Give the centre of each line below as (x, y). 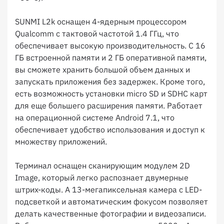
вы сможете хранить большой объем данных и (102, 69)
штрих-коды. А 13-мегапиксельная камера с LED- (108, 189)
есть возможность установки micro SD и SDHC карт (111, 93)
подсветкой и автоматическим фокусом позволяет (111, 201)
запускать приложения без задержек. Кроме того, (110, 81)
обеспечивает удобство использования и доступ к (110, 129)
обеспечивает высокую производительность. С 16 (110, 45)
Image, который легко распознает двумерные (102, 177)
